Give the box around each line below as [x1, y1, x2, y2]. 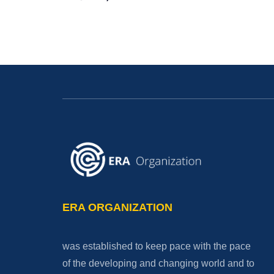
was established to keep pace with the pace [62, 241, 251, 252]
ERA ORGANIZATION [62, 201, 172, 214]
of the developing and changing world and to [62, 258, 254, 269]
